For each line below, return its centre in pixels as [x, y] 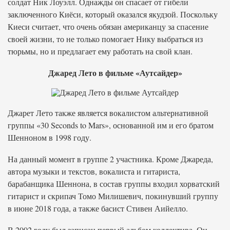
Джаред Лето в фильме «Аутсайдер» [115, 73]
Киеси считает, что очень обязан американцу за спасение [108, 26]
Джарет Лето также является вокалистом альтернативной [108, 113]
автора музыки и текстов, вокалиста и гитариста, [94, 171]
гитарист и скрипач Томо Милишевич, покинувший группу [113, 196]
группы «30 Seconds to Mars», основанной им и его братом [111, 125]
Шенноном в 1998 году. [50, 137]
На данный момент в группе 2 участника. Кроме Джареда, [110, 159]
